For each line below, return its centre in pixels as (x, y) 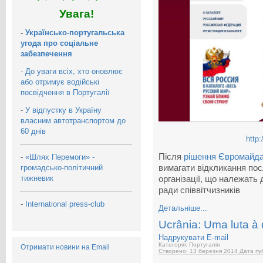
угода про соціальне (59, 43)
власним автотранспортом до (73, 120)
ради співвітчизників (199, 190)
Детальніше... (183, 208)
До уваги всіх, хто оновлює (74, 71)
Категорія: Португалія (189, 245)
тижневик (38, 178)
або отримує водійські (60, 82)
